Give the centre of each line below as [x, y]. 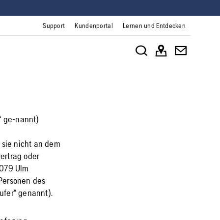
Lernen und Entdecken [154, 26]
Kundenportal [94, 26]
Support [54, 26]
